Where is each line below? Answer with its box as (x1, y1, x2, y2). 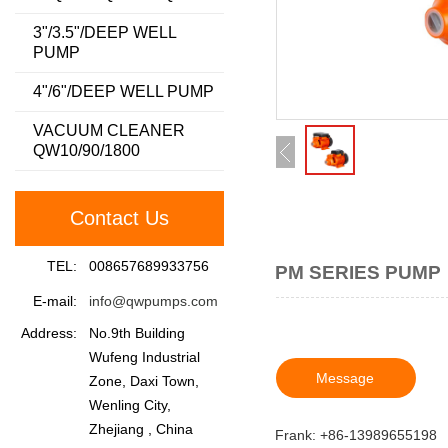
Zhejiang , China (89, 421, 193, 437)
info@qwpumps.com (89, 293, 218, 309)
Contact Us (70, 207, 169, 229)
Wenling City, (89, 397, 171, 413)
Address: (21, 325, 77, 341)
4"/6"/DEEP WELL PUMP (33, 83, 214, 100)
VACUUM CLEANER (33, 122, 185, 139)
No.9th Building (89, 325, 185, 341)
